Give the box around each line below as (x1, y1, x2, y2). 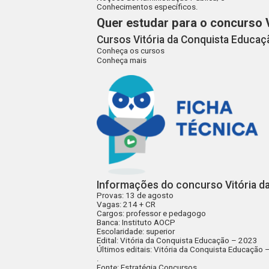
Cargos (97, 208, 123, 218)
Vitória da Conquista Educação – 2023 (120, 235, 258, 245)
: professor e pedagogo (122, 208, 207, 218)
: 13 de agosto (122, 190, 174, 200)
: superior (142, 226, 175, 236)
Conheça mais (97, 56, 147, 65)
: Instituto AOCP (118, 217, 176, 227)
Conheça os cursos (97, 46, 165, 56)
